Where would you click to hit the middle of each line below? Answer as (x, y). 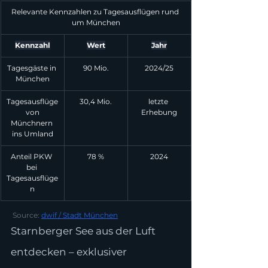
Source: (27, 215)
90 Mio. (96, 68)
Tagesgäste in (32, 68)
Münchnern (32, 123)
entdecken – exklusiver (70, 252)
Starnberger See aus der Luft (84, 231)
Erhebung (159, 112)
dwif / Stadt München (80, 215)
